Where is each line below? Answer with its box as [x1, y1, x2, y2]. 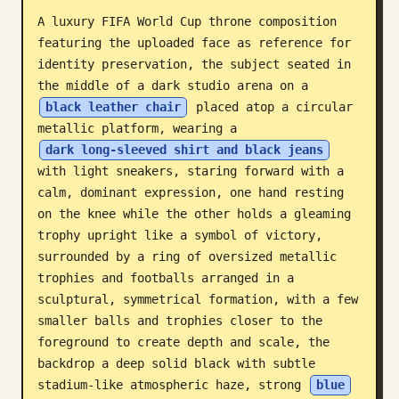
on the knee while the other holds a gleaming [37, 207, 351, 221]
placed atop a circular [189, 100, 353, 114]
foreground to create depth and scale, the [37, 335, 330, 349]
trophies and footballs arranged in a [37, 271, 294, 285]
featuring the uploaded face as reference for [37, 36, 351, 50]
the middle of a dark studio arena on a [37, 78, 315, 93]
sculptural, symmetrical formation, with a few [37, 292, 358, 306]
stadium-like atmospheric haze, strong [37, 378, 308, 392]
